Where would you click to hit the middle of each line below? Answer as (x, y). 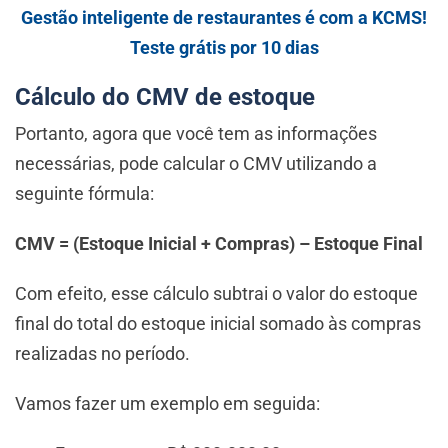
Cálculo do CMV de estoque (165, 97)
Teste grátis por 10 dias (224, 48)
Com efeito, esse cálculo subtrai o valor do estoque (216, 294)
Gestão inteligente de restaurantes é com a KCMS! (224, 18)
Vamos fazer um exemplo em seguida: (167, 404)
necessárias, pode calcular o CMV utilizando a (196, 164)
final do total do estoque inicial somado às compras (218, 324)
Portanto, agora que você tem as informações (196, 134)
